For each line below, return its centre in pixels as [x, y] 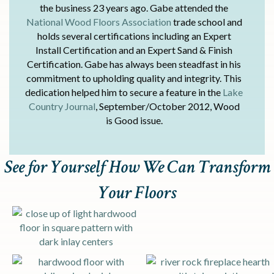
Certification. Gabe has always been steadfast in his [134, 64]
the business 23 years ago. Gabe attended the [134, 8]
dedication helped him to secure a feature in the [124, 92]
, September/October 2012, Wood [167, 106]
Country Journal [62, 106]
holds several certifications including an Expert [134, 36]
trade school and [207, 22]
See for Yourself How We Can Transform [137, 168]
